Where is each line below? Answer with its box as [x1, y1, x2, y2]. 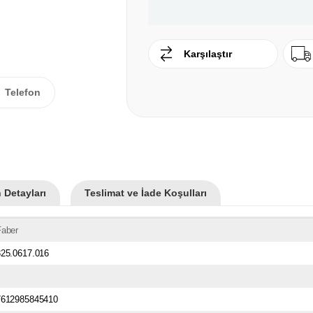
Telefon [5, 86, 41, 98]
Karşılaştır [184, 48, 232, 60]
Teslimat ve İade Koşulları [85, 187, 207, 198]
